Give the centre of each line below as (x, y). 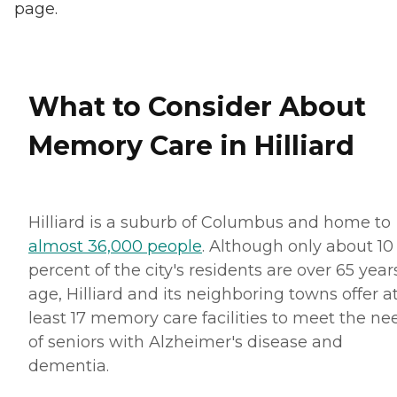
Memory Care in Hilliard (191, 146)
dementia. (69, 366)
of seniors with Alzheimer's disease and (186, 342)
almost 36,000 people (115, 246)
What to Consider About (197, 107)
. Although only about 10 (298, 246)
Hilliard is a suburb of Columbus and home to (210, 222)
